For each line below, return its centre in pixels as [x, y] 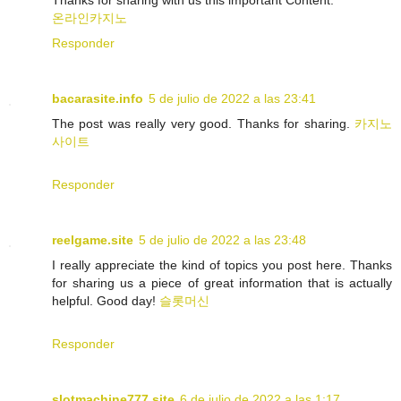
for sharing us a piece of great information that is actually [222, 283]
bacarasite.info [98, 99]
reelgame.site [93, 240]
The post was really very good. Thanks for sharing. [203, 124]
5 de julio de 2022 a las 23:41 [232, 99]
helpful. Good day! [106, 301]
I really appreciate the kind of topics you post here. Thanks [222, 265]
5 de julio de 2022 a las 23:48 [222, 240]
